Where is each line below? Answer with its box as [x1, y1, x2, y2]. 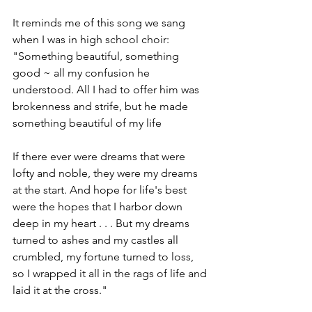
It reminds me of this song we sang [13, 16, 188, 29]
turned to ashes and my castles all [13, 233, 181, 247]
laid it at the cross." [13, 283, 107, 297]
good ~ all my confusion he [13, 66, 153, 79]
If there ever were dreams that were [13, 150, 188, 163]
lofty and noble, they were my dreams [13, 166, 201, 180]
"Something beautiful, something [13, 49, 182, 63]
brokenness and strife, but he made [13, 100, 191, 113]
